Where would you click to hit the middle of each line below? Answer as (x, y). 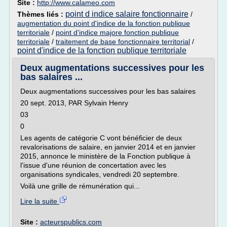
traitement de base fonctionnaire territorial (123, 42)
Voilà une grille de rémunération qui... (80, 186)
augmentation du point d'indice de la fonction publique (104, 23)
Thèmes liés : (41, 14)
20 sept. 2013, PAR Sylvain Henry (74, 103)
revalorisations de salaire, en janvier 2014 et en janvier (108, 147)
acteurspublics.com (71, 222)
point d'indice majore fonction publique (117, 32)
